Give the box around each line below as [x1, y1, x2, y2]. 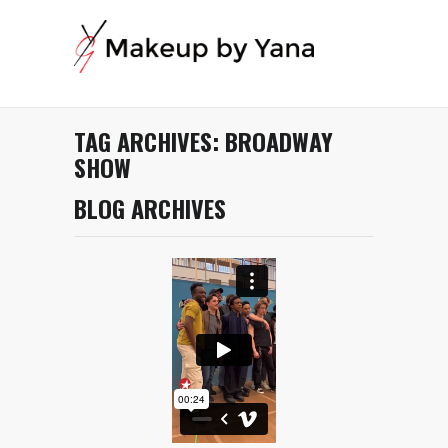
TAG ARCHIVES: [74, 122, 225, 159]
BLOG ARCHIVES [74, 189, 226, 226]
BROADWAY [225, 122, 333, 159]
